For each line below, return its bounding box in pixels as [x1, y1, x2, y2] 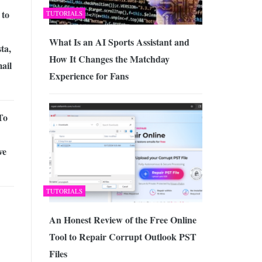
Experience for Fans [49, 69, 129, 83]
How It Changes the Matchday [49, 52, 170, 66]
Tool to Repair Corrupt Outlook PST [49, 230, 196, 243]
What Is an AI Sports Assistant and [49, 35, 189, 49]
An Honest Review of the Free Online [49, 213, 196, 226]
